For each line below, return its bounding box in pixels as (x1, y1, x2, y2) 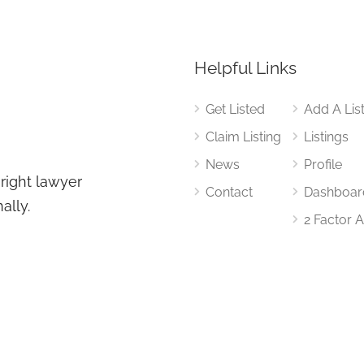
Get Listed (206, 101, 265, 117)
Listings (304, 128, 349, 145)
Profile (304, 156, 343, 172)
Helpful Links (194, 57, 297, 78)
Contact (206, 184, 253, 200)
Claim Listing (206, 128, 281, 145)
